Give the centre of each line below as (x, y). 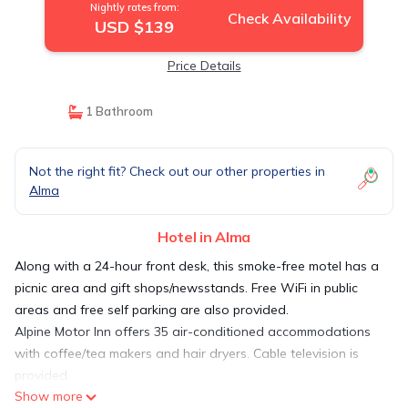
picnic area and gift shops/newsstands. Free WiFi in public (186, 288)
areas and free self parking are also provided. (152, 310)
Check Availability (289, 18)
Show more (49, 396)
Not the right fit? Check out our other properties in (177, 171)
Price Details (204, 66)
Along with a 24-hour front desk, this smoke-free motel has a (197, 266)
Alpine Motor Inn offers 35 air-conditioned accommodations (193, 331)
